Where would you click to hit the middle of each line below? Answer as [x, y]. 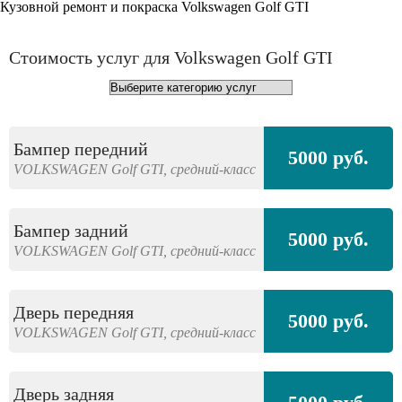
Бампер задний [71, 230]
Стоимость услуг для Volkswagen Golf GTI [171, 57]
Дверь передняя [74, 312]
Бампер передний [81, 149]
